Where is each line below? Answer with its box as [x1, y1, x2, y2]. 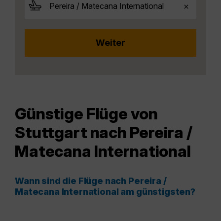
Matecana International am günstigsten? [15, 186, 195, 197]
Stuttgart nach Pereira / [15, 123, 192, 143]
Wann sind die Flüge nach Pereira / [15, 176, 167, 186]
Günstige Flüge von [15, 104, 158, 124]
